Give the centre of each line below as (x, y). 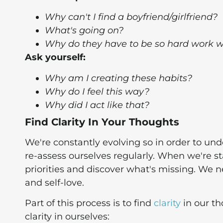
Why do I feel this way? (97, 91)
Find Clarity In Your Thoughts (102, 122)
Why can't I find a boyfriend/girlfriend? (131, 17)
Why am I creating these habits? (118, 78)
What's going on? (84, 31)
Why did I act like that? (97, 105)
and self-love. (55, 182)
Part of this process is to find (89, 203)
